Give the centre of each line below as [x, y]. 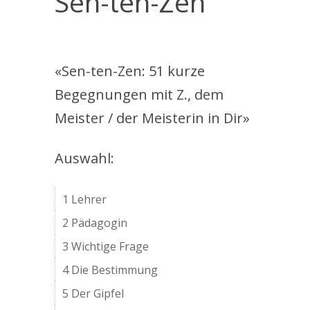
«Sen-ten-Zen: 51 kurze [130, 71]
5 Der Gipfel [93, 293]
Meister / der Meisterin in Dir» [153, 118]
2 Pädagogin [95, 223]
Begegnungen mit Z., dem [139, 94]
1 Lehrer [85, 199]
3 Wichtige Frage [106, 246]
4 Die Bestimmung [110, 270]
